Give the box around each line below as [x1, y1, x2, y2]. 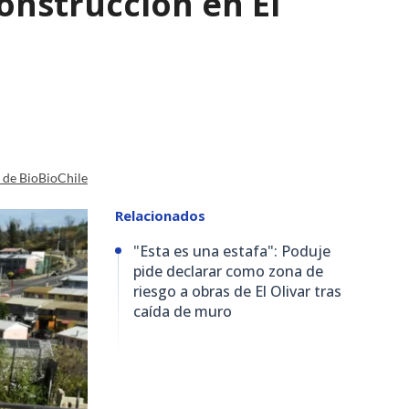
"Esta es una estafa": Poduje [133, 240, 330, 261]
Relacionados [115, 205, 205, 225]
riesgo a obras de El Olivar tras [133, 280, 341, 301]
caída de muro [133, 300, 232, 321]
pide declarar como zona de [133, 260, 323, 281]
